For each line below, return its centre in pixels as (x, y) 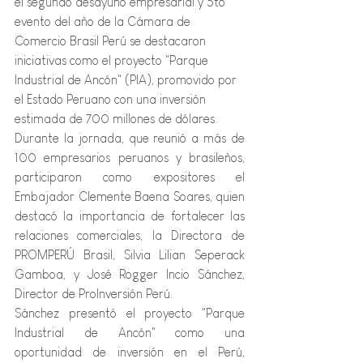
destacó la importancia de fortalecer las (130, 216)
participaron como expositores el (130, 177)
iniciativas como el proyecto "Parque (113, 60)
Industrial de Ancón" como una (130, 333)
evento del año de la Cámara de (104, 21)
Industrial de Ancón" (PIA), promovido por (127, 80)
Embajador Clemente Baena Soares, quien (130, 196)
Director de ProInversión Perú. (94, 294)
